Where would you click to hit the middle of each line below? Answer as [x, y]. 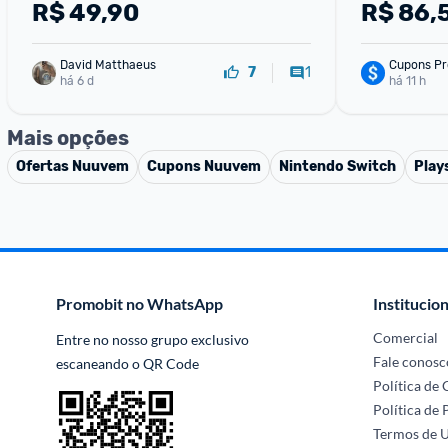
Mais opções [68, 138]
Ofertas [44, 166]
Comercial [406, 337]
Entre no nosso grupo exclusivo [152, 339]
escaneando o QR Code [127, 363]
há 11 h [407, 80]
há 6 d [77, 80]
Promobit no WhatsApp [139, 303]
